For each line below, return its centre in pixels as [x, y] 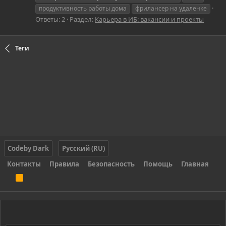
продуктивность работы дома [83, 8]
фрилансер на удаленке [171, 8]
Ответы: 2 [50, 19]
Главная [195, 164]
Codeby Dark [28, 149]
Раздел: [82, 19]
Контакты [24, 164]
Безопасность [111, 164]
